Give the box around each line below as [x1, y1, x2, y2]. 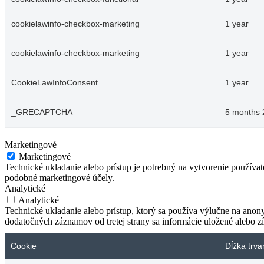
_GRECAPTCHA [11, 107, 72, 117]
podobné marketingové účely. [5, 172, 114, 183]
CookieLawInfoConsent [11, 78, 98, 87]
